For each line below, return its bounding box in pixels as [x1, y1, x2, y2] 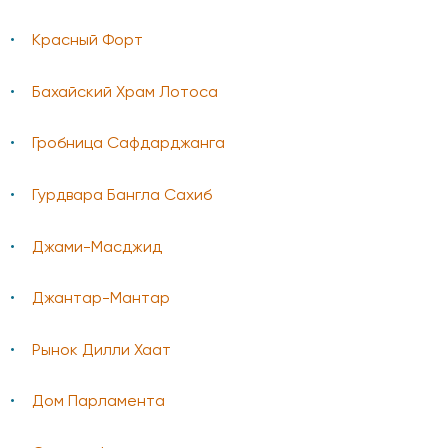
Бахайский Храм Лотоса [32, 84, 218, 101]
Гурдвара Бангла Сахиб [32, 187, 212, 204]
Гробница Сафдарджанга [32, 136, 225, 153]
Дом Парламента [32, 394, 165, 411]
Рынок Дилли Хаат [32, 342, 171, 359]
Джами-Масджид [32, 239, 162, 256]
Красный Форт [32, 33, 143, 50]
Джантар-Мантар [32, 291, 170, 308]
